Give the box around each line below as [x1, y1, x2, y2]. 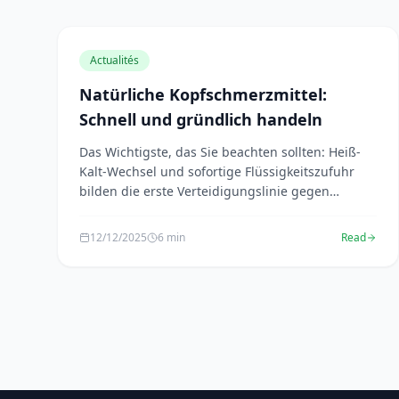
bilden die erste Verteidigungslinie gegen [79, 183, 330, 199]
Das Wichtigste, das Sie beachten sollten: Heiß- [79, 143, 361, 160]
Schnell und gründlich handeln [79, 109, 322, 130]
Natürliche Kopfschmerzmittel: [79, 84, 327, 105]
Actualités [90, 53, 139, 68]
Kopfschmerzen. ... [79, 202, 191, 219]
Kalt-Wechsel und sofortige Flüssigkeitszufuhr [79, 163, 354, 180]
